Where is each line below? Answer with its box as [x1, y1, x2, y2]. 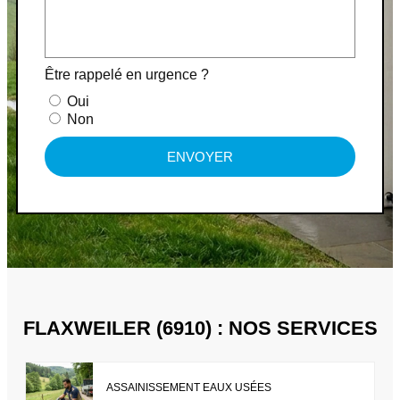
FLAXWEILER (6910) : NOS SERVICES [22, 317, 378, 340]
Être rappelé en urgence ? [45, 67, 209, 83]
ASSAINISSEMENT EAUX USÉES [106, 380, 271, 394]
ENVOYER [167, 149, 233, 165]
